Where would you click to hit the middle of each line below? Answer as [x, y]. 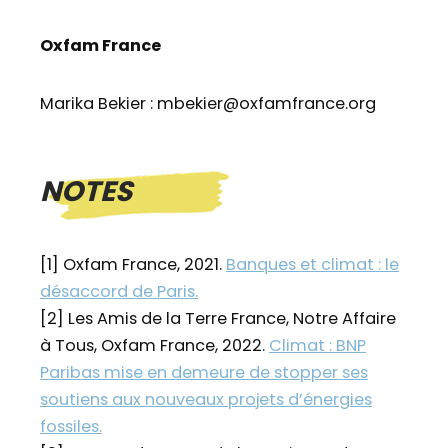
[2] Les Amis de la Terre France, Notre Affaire [218, 319]
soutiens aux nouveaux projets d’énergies [206, 400]
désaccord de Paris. [119, 292]
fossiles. [71, 427]
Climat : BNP [317, 346]
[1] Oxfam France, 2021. [133, 265]
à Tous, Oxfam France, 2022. [154, 346]
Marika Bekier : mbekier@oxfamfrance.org [208, 104]
